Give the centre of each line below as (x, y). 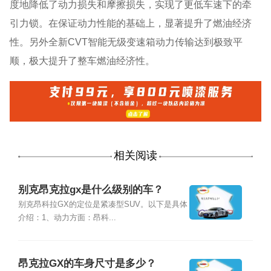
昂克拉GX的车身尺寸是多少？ (87, 264)
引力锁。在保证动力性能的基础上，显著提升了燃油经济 (131, 23)
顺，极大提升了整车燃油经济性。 (83, 60)
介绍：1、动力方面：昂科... (67, 217)
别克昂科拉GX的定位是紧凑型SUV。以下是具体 (103, 204)
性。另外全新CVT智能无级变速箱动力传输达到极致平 (126, 41)
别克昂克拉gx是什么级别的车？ (90, 189)
